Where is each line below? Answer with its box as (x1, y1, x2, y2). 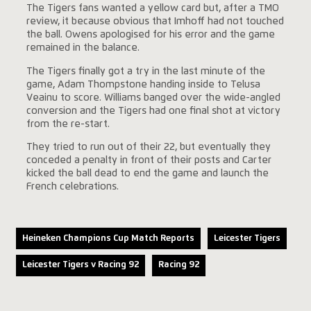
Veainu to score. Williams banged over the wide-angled (26, 92, 280, 103)
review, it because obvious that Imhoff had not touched (26, 17, 284, 27)
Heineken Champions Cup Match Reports (22, 233, 194, 243)
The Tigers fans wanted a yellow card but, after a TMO (26, 3, 279, 14)
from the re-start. (26, 119, 110, 129)
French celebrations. (26, 182, 119, 192)
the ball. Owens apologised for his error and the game (26, 30, 275, 40)
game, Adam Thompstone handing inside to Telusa (26, 79, 260, 90)
